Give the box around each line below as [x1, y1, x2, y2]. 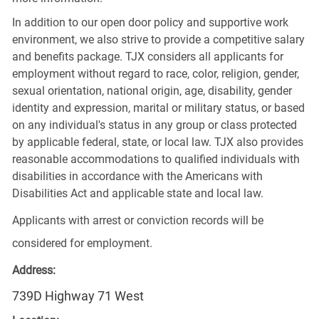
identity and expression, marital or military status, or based [11, 100, 305, 115]
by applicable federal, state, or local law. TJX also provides [11, 135, 303, 149]
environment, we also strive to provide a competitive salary [11, 32, 305, 46]
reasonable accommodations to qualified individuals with [11, 152, 300, 166]
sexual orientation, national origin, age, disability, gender [11, 83, 292, 98]
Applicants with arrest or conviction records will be [11, 213, 263, 227]
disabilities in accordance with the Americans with [11, 169, 263, 183]
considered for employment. [11, 236, 152, 250]
